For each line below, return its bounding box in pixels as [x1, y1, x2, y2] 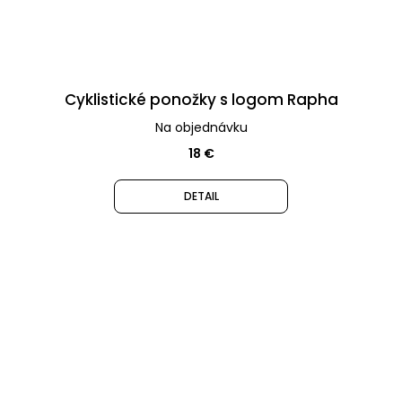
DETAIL [183, 188, 219, 204]
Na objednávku [154, 118, 248, 136]
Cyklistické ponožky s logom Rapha [64, 88, 338, 110]
